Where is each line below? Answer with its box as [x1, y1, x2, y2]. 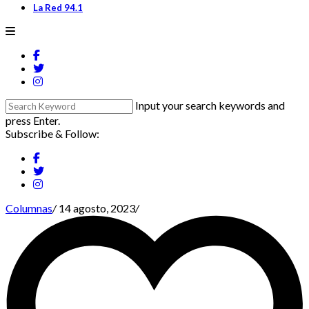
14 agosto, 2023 [59, 201, 135, 215]
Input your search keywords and [135, 98, 285, 112]
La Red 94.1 [33, 1, 83, 13]
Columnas [6, 201, 52, 215]
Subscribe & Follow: [6, 126, 99, 140]
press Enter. [6, 113, 60, 127]
